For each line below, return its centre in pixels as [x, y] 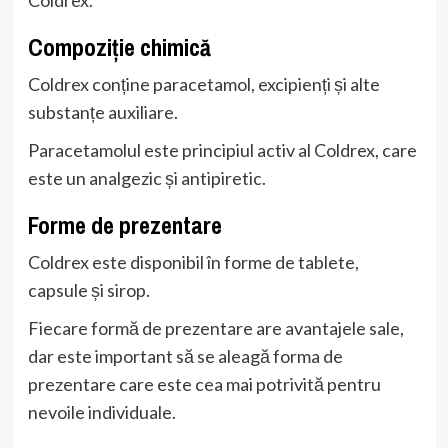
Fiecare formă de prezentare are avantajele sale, [215, 327]
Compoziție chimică [119, 46]
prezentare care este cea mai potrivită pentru [204, 383]
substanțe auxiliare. [102, 111]
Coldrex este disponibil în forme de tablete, [193, 261]
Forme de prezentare [124, 224]
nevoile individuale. [101, 411]
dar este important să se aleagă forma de [185, 355]
